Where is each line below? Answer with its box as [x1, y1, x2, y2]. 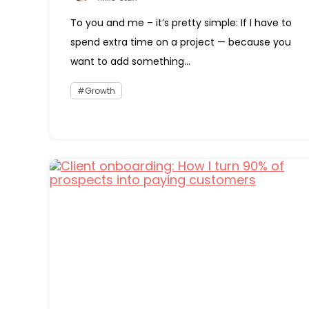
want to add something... [70, 54, 190, 68]
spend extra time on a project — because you [70, 35, 291, 49]
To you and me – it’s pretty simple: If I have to [70, 16, 292, 30]
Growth [85, 85, 115, 97]
